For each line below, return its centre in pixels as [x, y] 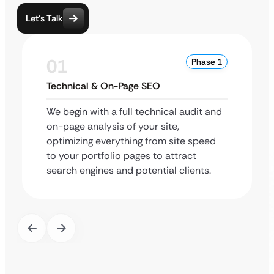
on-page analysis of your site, [113, 126]
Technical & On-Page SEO [103, 86]
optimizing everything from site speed [131, 141]
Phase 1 [207, 62]
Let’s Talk [44, 18]
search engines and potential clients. [129, 170]
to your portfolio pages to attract [121, 156]
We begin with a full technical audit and [134, 112]
